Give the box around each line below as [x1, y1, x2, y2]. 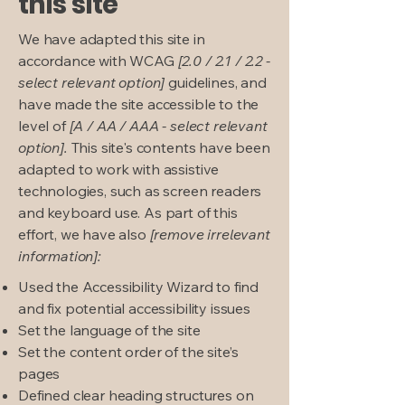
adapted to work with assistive [18, 160, 220, 178]
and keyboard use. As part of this [18, 203, 238, 221]
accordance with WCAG [18, 52, 178, 70]
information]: [18, 247, 101, 265]
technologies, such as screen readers [18, 182, 262, 200]
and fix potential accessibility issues [18, 299, 250, 317]
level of [18, 117, 66, 135]
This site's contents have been [67, 138, 270, 156]
